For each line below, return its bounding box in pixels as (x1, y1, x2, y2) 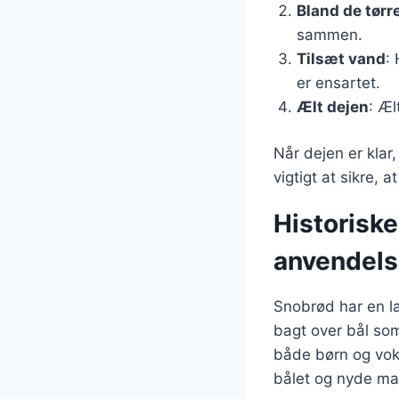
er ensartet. (296, 73, 380, 92)
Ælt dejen (296, 97, 369, 116)
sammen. (296, 25, 362, 44)
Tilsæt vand (296, 49, 386, 68)
